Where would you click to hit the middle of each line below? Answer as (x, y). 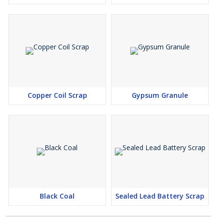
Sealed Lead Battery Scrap (160, 196)
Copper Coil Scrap (57, 95)
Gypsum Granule (160, 95)
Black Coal (57, 196)
